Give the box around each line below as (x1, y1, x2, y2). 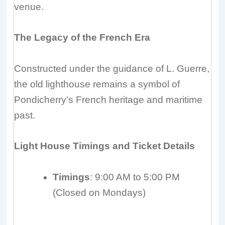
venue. (14, 2, 44, 13)
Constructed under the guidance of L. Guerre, (14, 63, 210, 74)
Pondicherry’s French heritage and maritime (14, 94, 203, 105)
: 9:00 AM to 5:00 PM (90, 171, 180, 182)
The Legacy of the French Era (14, 32, 151, 43)
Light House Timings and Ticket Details (14, 141, 195, 152)
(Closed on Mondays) (53, 187, 146, 198)
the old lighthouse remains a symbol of (14, 78, 180, 89)
